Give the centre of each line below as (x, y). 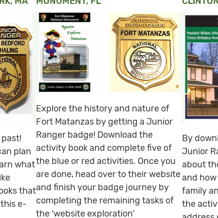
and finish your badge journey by (102, 187)
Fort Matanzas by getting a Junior (104, 121)
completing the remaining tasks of (105, 200)
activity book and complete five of (104, 148)
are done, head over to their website (108, 174)
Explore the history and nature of (103, 108)
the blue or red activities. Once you (106, 161)
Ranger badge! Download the (94, 135)
